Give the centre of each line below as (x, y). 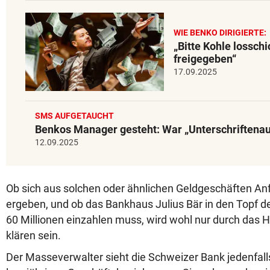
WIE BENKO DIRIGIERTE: (220, 33)
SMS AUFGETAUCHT (74, 116)
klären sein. (33, 236)
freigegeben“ (205, 59)
